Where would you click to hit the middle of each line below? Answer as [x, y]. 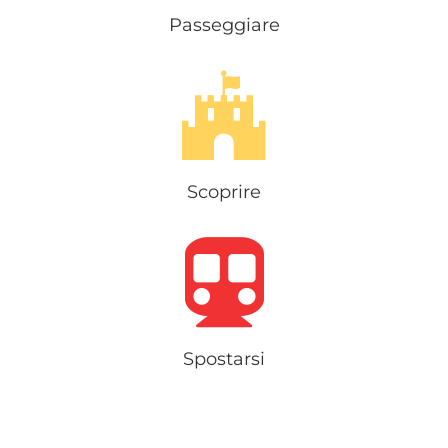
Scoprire [224, 191]
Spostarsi [224, 358]
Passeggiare [224, 24]
